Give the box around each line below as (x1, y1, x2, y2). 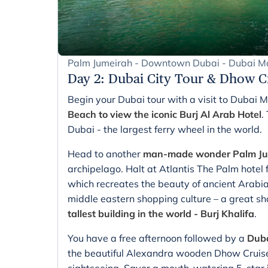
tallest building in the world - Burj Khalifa (68, 207, 254, 220)
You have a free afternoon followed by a (68, 232, 247, 244)
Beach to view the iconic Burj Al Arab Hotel (68, 108, 261, 120)
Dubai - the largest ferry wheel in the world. (68, 123, 262, 135)
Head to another (68, 147, 143, 160)
